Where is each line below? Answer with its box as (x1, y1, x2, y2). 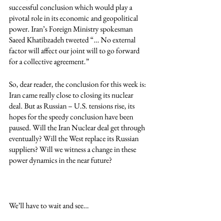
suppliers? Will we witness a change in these (9, 144, 138, 154)
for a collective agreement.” (9, 56, 89, 67)
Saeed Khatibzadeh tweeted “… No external (9, 35, 137, 45)
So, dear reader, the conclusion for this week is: (9, 79, 147, 89)
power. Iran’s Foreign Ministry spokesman (9, 24, 134, 34)
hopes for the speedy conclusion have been (9, 111, 135, 122)
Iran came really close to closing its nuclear (9, 90, 135, 100)
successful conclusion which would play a (9, 2, 134, 12)
